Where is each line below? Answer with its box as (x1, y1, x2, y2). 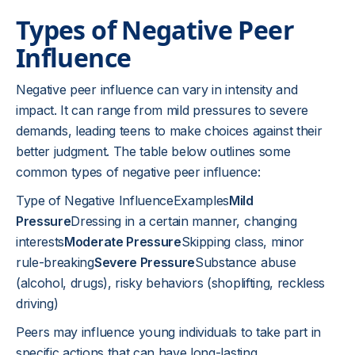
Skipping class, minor (181, 234, 304, 250)
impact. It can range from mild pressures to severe (16, 102, 308, 118)
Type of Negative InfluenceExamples (16, 193, 230, 208)
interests (16, 234, 65, 250)
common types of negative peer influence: (16, 164, 261, 180)
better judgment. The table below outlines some (16, 143, 291, 159)
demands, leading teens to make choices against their (16, 123, 323, 139)
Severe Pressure (94, 254, 196, 270)
